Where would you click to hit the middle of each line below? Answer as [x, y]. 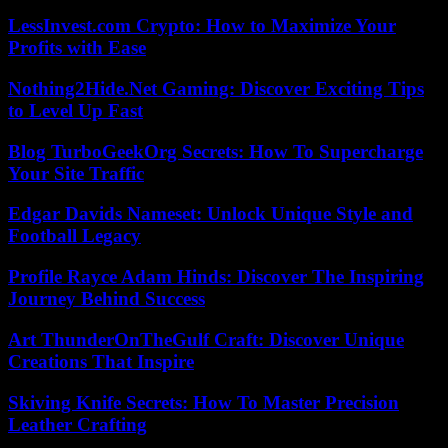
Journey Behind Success [106, 299]
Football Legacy [74, 236]
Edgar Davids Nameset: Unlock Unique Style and [210, 214]
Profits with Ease [77, 48]
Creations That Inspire [101, 361]
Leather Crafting [77, 424]
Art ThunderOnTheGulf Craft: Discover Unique [206, 339]
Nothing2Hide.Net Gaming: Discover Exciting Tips [216, 88]
